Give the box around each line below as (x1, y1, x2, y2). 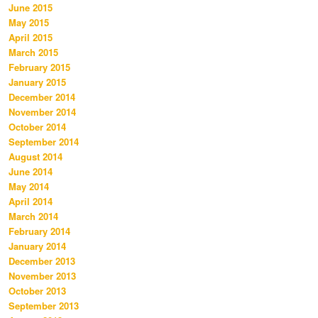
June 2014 (9, 165, 53, 179)
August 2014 (9, 150, 62, 164)
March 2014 (9, 209, 58, 224)
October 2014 (9, 120, 66, 134)
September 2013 (9, 299, 79, 313)
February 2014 (9, 224, 70, 238)
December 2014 (9, 90, 75, 104)
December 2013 (9, 254, 75, 268)
